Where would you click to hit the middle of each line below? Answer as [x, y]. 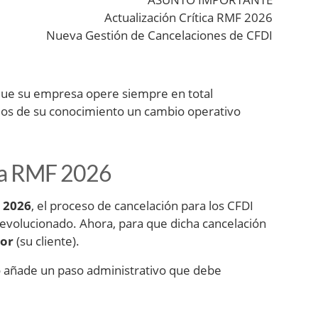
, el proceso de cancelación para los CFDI [142, 206]
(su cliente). [46, 241]
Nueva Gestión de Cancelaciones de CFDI [159, 35]
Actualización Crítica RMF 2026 [188, 18]
